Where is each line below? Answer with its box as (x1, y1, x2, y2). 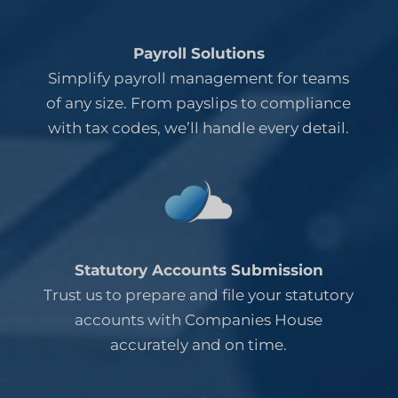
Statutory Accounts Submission (74, 260, 323, 279)
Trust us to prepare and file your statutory (44, 285, 354, 304)
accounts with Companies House (75, 310, 323, 329)
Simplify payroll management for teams (48, 68, 350, 87)
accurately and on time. (110, 335, 288, 354)
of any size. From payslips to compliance (46, 93, 352, 112)
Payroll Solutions (132, 44, 265, 62)
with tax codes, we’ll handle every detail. (48, 118, 350, 137)
